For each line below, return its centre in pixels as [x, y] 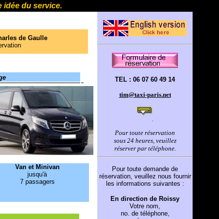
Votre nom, [145, 206]
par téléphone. [156, 148]
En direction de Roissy [145, 199]
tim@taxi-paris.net [145, 95]
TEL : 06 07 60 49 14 [145, 79]
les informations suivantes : [145, 184]
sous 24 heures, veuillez [145, 141]
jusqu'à [37, 174]
